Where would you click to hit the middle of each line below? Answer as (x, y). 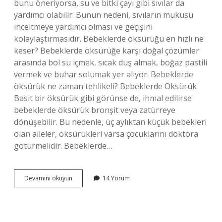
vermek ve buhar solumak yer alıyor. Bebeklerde (104, 74)
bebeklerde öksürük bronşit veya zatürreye (95, 110)
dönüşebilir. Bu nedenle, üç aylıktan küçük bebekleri (110, 122)
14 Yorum (116, 178)
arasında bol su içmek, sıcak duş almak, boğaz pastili (111, 62)
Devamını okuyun (48, 178)
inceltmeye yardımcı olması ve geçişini (83, 27)
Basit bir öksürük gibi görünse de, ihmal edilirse (103, 98)
